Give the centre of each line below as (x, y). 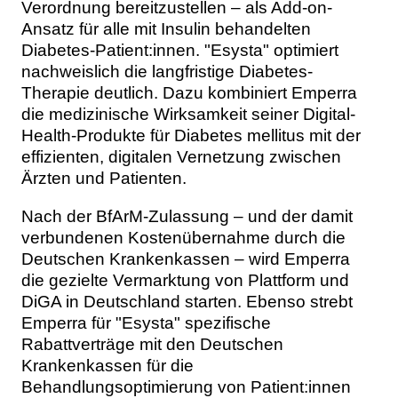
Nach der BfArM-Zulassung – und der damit (187, 217)
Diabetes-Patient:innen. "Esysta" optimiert (180, 51)
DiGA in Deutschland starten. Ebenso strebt (187, 302)
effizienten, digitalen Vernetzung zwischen (181, 157)
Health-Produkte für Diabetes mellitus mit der (191, 136)
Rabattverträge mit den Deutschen (152, 345)
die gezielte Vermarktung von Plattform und (185, 281)
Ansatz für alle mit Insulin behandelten (166, 29)
